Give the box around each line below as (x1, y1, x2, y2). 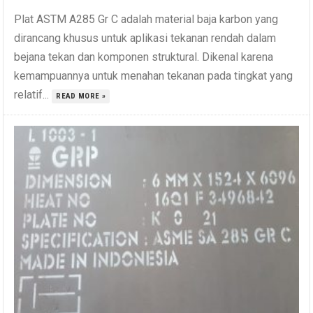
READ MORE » (56, 91, 106, 101)
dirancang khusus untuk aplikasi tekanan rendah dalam (14, 31, 277, 45)
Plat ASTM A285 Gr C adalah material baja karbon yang (14, 12, 279, 26)
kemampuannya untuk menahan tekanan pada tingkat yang (14, 68, 293, 82)
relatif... (14, 87, 52, 101)
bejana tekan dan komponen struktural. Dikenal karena (14, 50, 274, 64)
